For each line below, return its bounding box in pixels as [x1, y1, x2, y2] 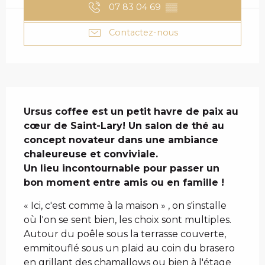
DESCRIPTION [6, 88, 174, 111]
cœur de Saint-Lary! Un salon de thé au [24, 119, 224, 131]
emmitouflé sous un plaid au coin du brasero [24, 242, 235, 254]
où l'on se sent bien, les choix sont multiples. [24, 214, 231, 225]
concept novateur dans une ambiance [24, 134, 218, 146]
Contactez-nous [108, 27, 178, 38]
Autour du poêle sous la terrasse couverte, [24, 228, 226, 240]
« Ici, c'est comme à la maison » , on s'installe [24, 199, 227, 211]
